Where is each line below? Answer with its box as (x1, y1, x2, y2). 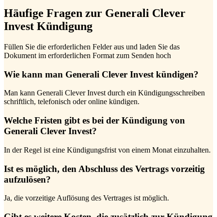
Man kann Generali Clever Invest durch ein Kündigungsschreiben (4, 89, 205, 97)
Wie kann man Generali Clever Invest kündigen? (4, 69, 199, 79)
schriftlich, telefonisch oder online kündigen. (4, 97, 139, 106)
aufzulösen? (4, 174, 51, 185)
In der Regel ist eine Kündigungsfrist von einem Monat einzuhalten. (4, 145, 211, 154)
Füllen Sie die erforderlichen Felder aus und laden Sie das (4, 43, 180, 51)
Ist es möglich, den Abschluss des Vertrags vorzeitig (4, 163, 205, 174)
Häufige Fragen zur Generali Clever (4, 7, 186, 20)
